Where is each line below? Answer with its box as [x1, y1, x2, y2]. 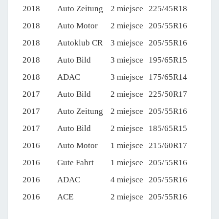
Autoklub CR [57, 38, 103, 47]
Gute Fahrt [57, 157, 94, 167]
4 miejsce [110, 175, 143, 184]
